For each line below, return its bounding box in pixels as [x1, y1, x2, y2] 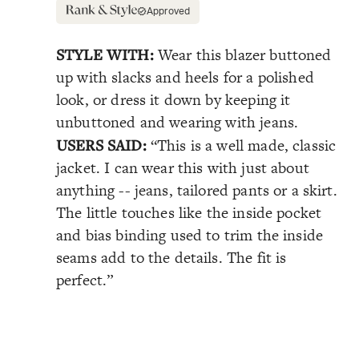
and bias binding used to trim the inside [56, 224, 324, 246]
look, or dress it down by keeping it [56, 88, 291, 111]
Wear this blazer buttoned [157, 43, 332, 66]
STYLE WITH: [56, 43, 158, 64]
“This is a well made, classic [150, 134, 337, 156]
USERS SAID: [56, 134, 151, 155]
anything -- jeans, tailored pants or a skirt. [56, 179, 337, 201]
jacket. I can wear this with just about [56, 156, 309, 179]
